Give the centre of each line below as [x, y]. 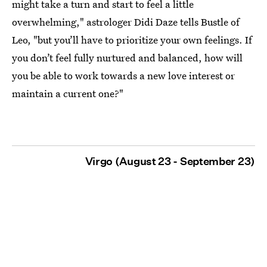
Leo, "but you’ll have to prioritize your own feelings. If [132, 39]
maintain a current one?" [68, 93]
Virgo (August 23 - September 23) [170, 161]
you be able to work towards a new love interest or [123, 75]
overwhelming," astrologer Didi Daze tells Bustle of [126, 21]
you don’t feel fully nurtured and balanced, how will [127, 57]
